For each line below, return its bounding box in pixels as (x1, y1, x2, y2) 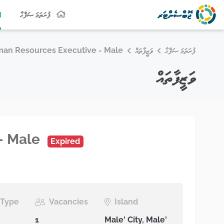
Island (114, 197, 138, 206)
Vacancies (49, 197, 88, 206)
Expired (50, 136, 80, 146)
